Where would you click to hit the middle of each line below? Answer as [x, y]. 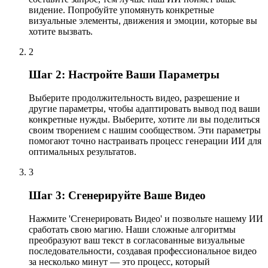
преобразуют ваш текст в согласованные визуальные [137, 240]
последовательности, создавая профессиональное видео [143, 251]
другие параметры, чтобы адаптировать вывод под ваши [144, 109]
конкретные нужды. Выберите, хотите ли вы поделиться [144, 120]
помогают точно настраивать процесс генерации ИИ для [145, 141]
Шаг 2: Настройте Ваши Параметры [124, 75]
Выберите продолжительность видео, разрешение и [134, 98]
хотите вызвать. [61, 31]
